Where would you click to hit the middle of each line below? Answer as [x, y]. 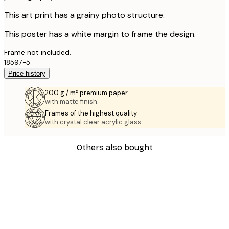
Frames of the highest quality [91, 113]
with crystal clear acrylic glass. [94, 122]
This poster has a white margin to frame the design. [100, 34]
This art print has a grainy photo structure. [84, 15]
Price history [27, 73]
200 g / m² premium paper [86, 93]
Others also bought [114, 147]
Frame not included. [38, 52]
